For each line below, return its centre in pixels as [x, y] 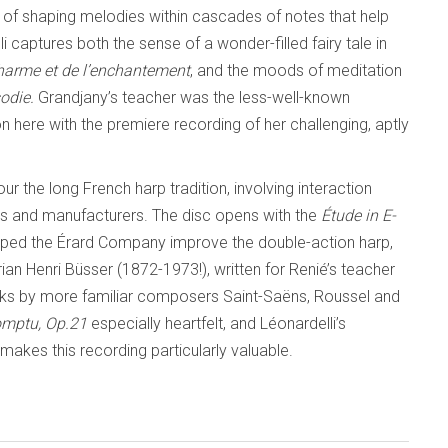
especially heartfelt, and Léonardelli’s [216, 323]
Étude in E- [358, 215]
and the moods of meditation [299, 70]
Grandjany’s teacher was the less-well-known [194, 97]
